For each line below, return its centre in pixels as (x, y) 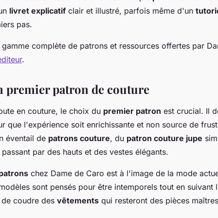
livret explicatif (37, 11)
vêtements (78, 201)
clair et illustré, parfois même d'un (131, 11)
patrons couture (79, 138)
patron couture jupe (164, 138)
